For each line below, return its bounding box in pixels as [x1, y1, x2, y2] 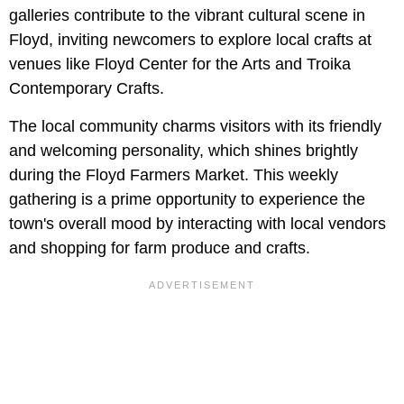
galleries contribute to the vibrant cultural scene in [9, 6, 365, 25]
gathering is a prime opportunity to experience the [9, 190, 365, 209]
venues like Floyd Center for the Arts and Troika [9, 55, 351, 74]
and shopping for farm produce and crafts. [9, 239, 310, 258]
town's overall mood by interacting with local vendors [9, 215, 386, 234]
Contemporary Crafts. [9, 79, 164, 98]
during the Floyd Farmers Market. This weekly [9, 166, 338, 185]
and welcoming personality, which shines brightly [9, 142, 358, 161]
